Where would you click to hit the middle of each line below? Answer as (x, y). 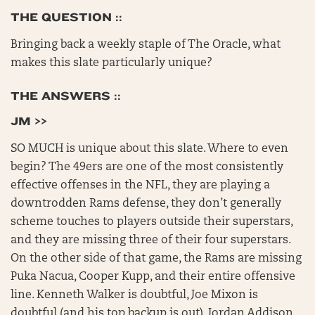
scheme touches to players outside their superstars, (152, 222)
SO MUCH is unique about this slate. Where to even (149, 149)
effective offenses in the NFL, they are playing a (140, 186)
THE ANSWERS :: (66, 96)
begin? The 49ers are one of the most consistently (147, 167)
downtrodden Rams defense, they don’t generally (146, 204)
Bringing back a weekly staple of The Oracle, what (146, 45)
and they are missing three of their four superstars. (150, 240)
